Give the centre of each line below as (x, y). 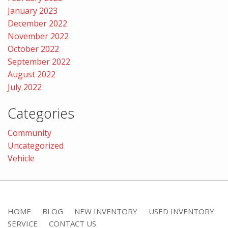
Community (30, 133)
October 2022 (33, 49)
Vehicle (21, 159)
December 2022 (37, 24)
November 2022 (38, 36)
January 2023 (33, 11)
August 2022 (32, 75)
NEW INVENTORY (106, 211)
